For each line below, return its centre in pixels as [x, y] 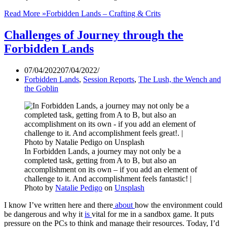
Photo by [40, 188]
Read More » [25, 14]
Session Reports [109, 80]
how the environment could [179, 205]
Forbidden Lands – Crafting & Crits [103, 14]
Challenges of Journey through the [94, 35]
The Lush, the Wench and [180, 80]
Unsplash [129, 188]
